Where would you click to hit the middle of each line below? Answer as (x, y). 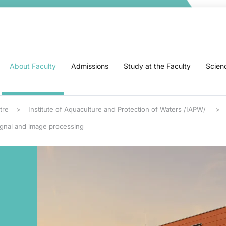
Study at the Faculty (157, 66)
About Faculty (33, 66)
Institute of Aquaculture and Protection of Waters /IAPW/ (118, 109)
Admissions (90, 66)
